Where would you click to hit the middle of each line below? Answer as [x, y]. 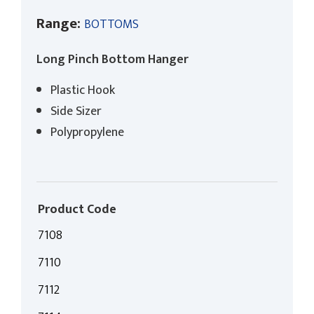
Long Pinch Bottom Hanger [112, 59]
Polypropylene [87, 133]
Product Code [77, 210]
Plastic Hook [83, 91]
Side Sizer [76, 112]
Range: [59, 23]
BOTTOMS [111, 24]
